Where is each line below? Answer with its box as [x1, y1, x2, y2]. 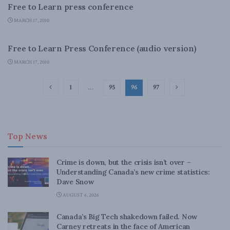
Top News [8, 131, 47, 141]
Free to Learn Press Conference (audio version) [8, 43, 197, 53]
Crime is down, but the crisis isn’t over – [56, 158, 191, 167]
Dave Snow [56, 177, 94, 186]
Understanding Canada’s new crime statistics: [56, 167, 210, 177]
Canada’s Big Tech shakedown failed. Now [56, 212, 198, 221]
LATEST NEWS [16, 24, 57, 31]
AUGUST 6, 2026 [62, 192, 99, 199]
